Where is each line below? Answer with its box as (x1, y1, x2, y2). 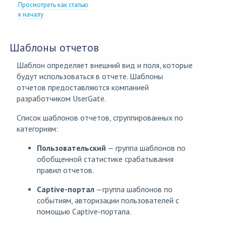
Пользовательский (37, 143, 106, 153)
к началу (18, 10, 44, 19)
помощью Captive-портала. (37, 206, 131, 217)
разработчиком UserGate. (17, 93, 106, 104)
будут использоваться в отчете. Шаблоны (17, 71, 163, 82)
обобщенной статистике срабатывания (37, 154, 174, 164)
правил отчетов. (37, 165, 94, 176)
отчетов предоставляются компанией (17, 82, 149, 93)
